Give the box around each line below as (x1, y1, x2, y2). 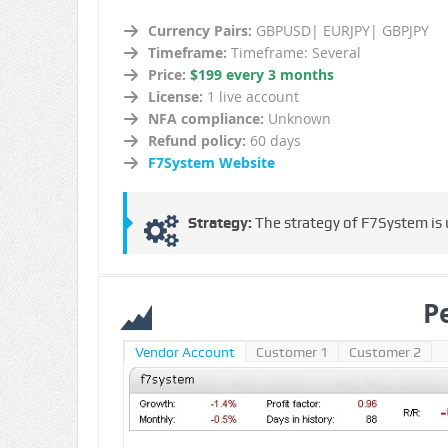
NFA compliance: (147, 109, 264, 129)
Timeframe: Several (226, 43, 361, 63)
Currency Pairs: (147, 21, 252, 41)
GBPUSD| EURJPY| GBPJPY (251, 21, 429, 41)
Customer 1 (255, 344, 328, 361)
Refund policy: (147, 131, 246, 151)
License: (147, 87, 203, 107)
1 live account (202, 87, 299, 107)
